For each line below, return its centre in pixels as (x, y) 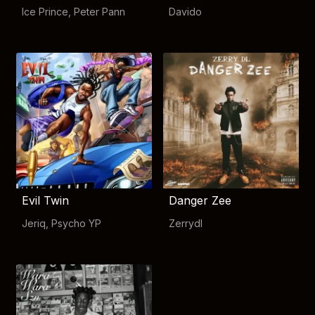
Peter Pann (99, 12)
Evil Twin (45, 200)
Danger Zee (200, 200)
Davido (185, 12)
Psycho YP (76, 223)
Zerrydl (186, 223)
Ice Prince (45, 12)
